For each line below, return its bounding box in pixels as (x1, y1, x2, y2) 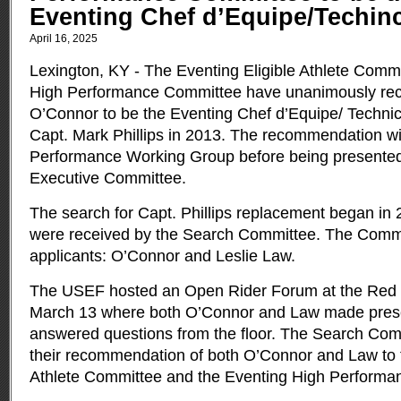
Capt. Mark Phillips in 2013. (30, 126, 226, 144)
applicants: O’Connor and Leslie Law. (30, 247, 295, 265)
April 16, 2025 (30, 32, 98, 45)
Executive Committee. (30, 169, 186, 187)
